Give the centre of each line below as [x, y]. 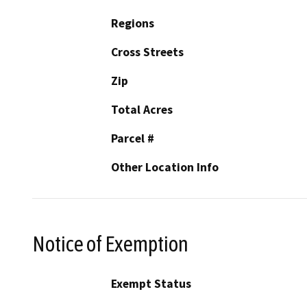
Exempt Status [151, 284]
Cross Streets [147, 52]
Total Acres [142, 109]
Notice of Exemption [110, 244]
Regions [133, 23]
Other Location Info [165, 167]
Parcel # [133, 138]
